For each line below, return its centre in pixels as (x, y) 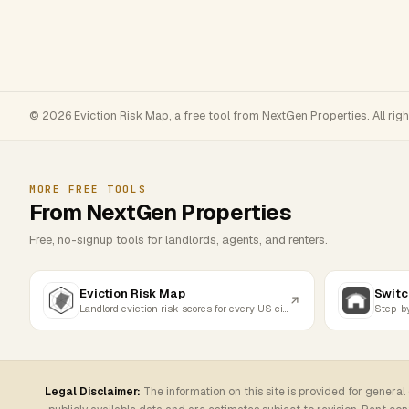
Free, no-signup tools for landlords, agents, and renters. (178, 240)
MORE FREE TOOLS (88, 189)
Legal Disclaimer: (92, 392)
